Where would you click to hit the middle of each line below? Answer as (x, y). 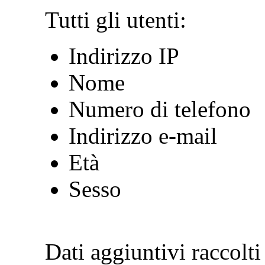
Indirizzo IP (124, 56)
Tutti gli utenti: (116, 20)
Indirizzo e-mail (143, 136)
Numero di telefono (160, 109)
